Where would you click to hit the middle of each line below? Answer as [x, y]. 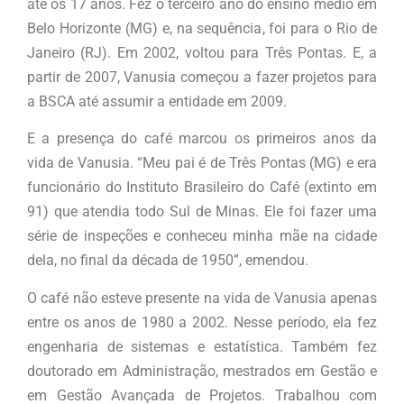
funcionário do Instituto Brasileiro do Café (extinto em [202, 188]
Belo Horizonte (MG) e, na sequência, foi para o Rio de [202, 28]
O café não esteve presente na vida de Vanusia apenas [202, 298]
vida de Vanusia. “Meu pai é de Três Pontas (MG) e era [202, 163]
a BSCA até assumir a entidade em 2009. [157, 101]
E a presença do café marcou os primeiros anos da [202, 139]
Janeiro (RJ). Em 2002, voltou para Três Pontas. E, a [202, 52]
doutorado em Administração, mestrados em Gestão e [202, 371]
